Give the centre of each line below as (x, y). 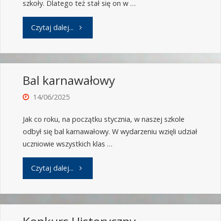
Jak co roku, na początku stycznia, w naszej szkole (103, 119)
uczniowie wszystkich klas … (67, 144)
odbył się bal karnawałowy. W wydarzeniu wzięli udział (110, 132)
